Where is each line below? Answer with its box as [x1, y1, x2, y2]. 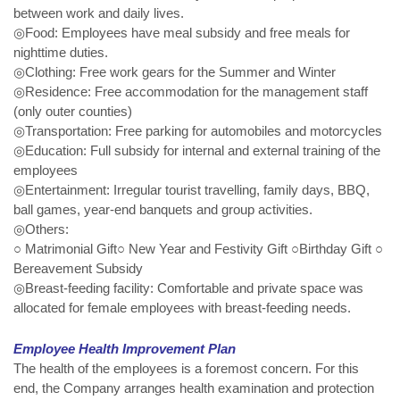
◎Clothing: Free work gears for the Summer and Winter [13, 64, 336, 80]
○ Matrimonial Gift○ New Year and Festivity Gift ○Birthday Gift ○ [13, 241, 383, 257]
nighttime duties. [13, 45, 108, 61]
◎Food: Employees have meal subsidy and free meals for [13, 25, 350, 41]
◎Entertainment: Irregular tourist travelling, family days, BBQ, [13, 182, 370, 198]
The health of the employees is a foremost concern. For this [13, 360, 359, 376]
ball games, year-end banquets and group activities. [13, 202, 312, 218]
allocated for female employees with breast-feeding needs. [13, 300, 351, 316]
